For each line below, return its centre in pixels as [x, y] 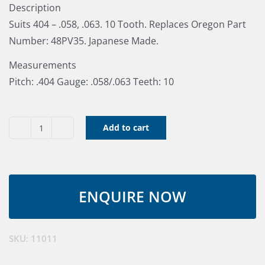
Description [35, 8]
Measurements [43, 65]
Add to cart [126, 127]
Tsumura [61, 135]
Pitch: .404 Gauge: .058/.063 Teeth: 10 [91, 82]
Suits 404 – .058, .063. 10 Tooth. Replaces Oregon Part [127, 24]
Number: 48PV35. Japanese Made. [84, 41]
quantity [59, 218]
